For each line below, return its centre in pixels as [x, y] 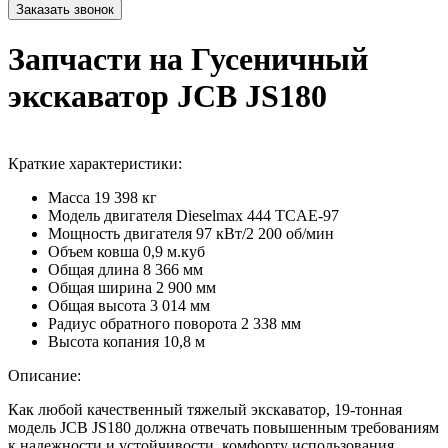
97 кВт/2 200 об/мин [265, 233]
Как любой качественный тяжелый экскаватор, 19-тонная [205, 409]
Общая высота [97, 305]
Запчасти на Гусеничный [188, 59]
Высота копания [103, 341]
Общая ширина [100, 287]
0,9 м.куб [174, 251]
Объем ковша [93, 251]
